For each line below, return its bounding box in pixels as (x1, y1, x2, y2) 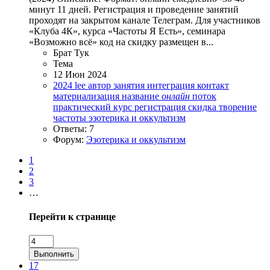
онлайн (162, 91, 190, 102)
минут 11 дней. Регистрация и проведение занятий (29, 4, 239, 15)
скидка (188, 102, 219, 113)
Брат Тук (53, 48, 89, 58)
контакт (197, 80, 229, 91)
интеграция (147, 80, 197, 91)
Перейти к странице (29, 211, 116, 222)
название (122, 91, 162, 102)
